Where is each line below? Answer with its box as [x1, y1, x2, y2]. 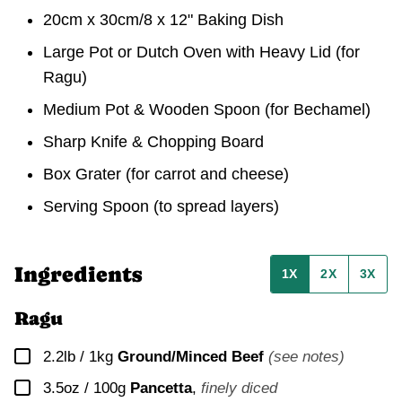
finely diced [201, 380, 277, 398]
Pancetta [130, 380, 192, 398]
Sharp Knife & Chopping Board [43, 133, 264, 152]
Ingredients [14, 261, 147, 286]
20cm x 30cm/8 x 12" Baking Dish [43, 11, 284, 30]
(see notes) [268, 348, 345, 366]
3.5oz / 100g [43, 380, 126, 398]
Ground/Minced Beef [118, 348, 264, 366]
